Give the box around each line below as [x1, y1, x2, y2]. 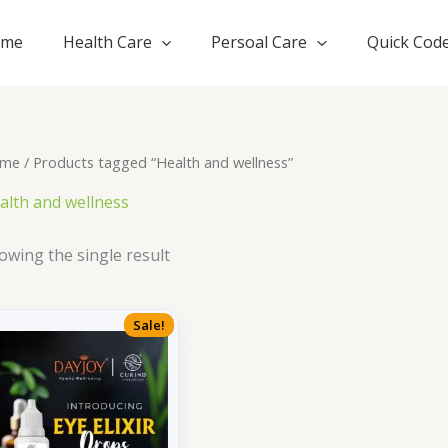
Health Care [62, 31, 152, 54]
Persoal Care [211, 31, 308, 54]
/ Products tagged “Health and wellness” [20, 151, 293, 172]
